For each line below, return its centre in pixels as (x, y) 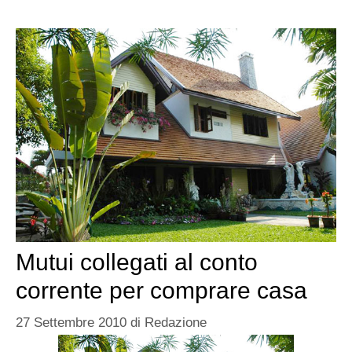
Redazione (176, 323)
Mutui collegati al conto (137, 262)
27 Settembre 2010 (71, 323)
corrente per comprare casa (161, 290)
